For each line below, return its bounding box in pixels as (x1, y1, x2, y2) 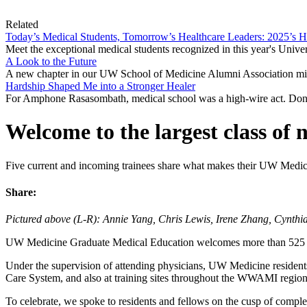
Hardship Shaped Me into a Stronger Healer (5, 79, 195, 92)
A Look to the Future (5, 55, 97, 67)
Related (5, 18, 38, 30)
